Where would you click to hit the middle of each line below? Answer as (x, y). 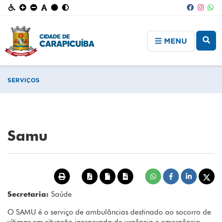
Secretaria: (29, 194)
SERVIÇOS (24, 80)
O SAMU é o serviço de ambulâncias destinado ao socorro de (109, 212)
